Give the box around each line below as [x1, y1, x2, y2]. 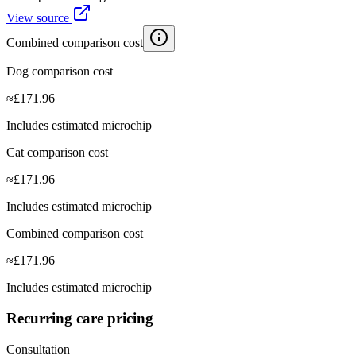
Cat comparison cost [6, 145, 108, 160]
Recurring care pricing [6, 310, 153, 327]
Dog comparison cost [6, 64, 113, 79]
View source [6, 11, 72, 25]
